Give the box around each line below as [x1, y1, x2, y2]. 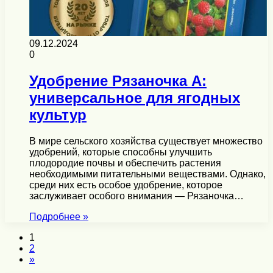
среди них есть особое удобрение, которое [29, 180, 222, 190]
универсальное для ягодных [29, 90, 240, 107]
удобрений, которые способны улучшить [29, 147, 212, 157]
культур [29, 107, 87, 124]
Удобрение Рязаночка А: [29, 73, 207, 90]
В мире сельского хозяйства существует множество [29, 136, 263, 146]
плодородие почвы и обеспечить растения [29, 158, 221, 168]
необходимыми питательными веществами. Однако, [29, 169, 266, 179]
